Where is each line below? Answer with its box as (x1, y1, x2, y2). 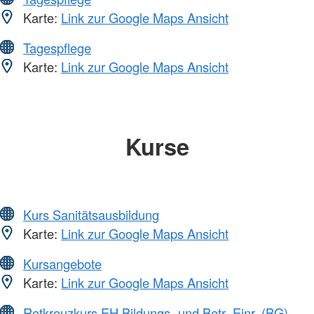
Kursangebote (23, 254, 102, 273)
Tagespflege (23, 39, 91, 57)
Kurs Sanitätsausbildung (23, 205, 159, 224)
